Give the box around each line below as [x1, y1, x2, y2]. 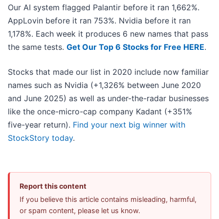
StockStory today [8, 133, 73, 143]
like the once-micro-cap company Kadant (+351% [8, 107, 192, 117]
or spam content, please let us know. [20, 206, 140, 215]
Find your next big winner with [73, 120, 185, 130]
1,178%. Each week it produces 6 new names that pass [8, 29, 208, 39]
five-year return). [8, 120, 73, 130]
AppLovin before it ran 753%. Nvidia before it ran [8, 16, 191, 26]
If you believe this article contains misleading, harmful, [20, 195, 197, 204]
